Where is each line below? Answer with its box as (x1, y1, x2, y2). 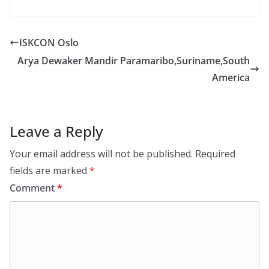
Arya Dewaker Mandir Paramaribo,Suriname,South (17, 54, 250, 68)
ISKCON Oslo (19, 36, 79, 50)
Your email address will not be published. (10, 147, 193, 161)
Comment (10, 181, 57, 195)
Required (195, 147, 235, 161)
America (212, 71, 250, 85)
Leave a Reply (10, 121, 103, 142)
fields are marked (10, 164, 89, 178)
